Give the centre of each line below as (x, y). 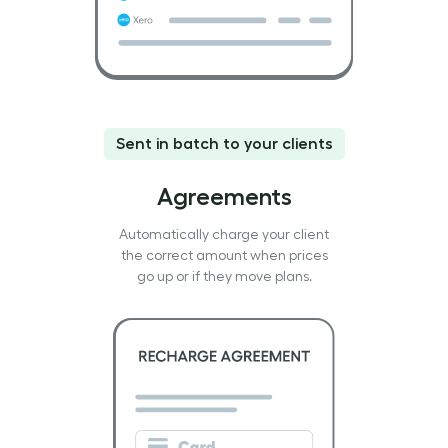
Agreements (224, 196)
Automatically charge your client (224, 234)
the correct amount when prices (224, 255)
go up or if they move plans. (224, 276)
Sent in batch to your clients (224, 143)
